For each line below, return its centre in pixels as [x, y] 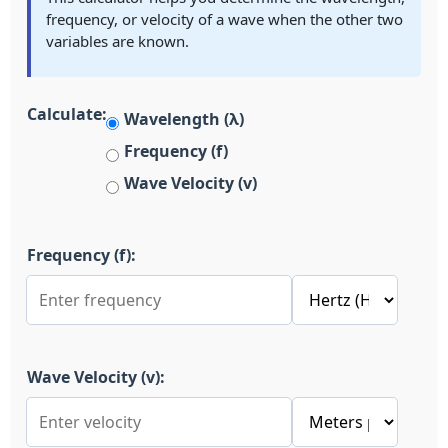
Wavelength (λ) [184, 119]
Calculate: [67, 114]
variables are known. [117, 41]
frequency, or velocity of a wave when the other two [224, 19]
